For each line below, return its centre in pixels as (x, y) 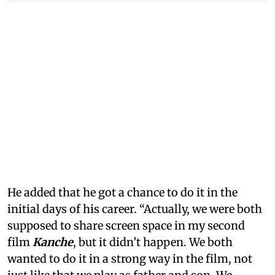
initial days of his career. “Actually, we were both (135, 209)
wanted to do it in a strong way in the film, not (130, 259)
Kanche (53, 242)
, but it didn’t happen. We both (153, 242)
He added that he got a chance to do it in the (122, 193)
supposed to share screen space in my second (126, 226)
